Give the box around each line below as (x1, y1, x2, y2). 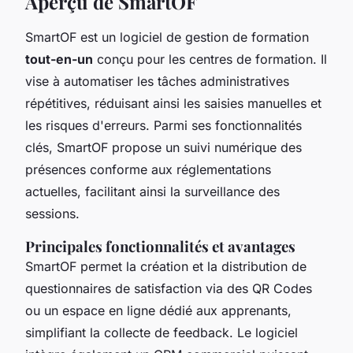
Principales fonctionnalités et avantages (25, 236, 295, 256)
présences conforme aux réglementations (25, 161, 271, 177)
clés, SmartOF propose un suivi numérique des (25, 139, 302, 155)
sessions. (25, 205, 80, 221)
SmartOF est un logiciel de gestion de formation (25, 28, 309, 45)
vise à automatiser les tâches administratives (25, 72, 289, 89)
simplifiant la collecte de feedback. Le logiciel (25, 324, 298, 340)
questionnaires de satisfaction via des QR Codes (25, 280, 312, 296)
